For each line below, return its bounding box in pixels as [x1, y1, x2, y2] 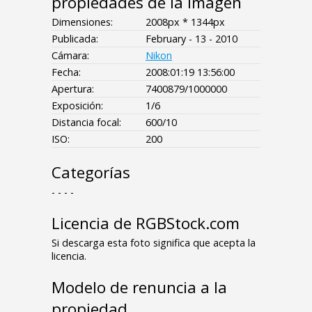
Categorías [52, 161, 130, 183]
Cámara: [52, 48, 89, 62]
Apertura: [52, 81, 94, 95]
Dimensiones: [52, 15, 113, 29]
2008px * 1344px [146, 15, 225, 29]
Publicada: [52, 31, 98, 45]
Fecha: [52, 65, 81, 79]
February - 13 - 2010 [146, 31, 237, 45]
